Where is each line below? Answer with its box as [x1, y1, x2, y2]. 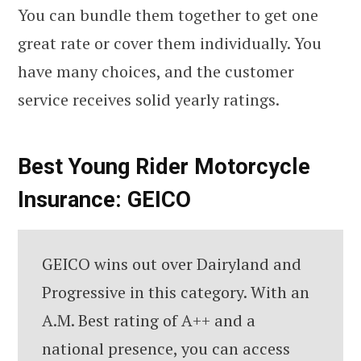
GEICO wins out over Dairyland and [42, 252, 301, 275]
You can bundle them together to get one [18, 4, 318, 27]
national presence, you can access [42, 337, 290, 359]
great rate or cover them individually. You [18, 32, 322, 55]
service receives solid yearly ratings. [18, 89, 280, 111]
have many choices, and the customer [18, 60, 294, 83]
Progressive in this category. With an [42, 280, 309, 303]
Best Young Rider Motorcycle [18, 154, 310, 180]
